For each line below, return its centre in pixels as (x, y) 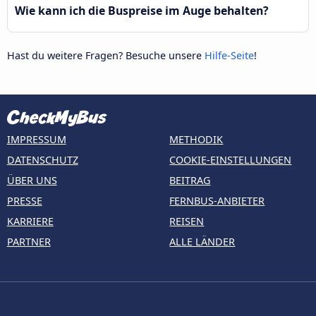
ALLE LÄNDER (202, 242)
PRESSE (24, 201)
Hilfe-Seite (229, 55)
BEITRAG (190, 181)
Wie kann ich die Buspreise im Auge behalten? (142, 10)
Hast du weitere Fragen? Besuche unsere (106, 55)
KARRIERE (30, 221)
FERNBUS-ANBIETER (217, 201)
